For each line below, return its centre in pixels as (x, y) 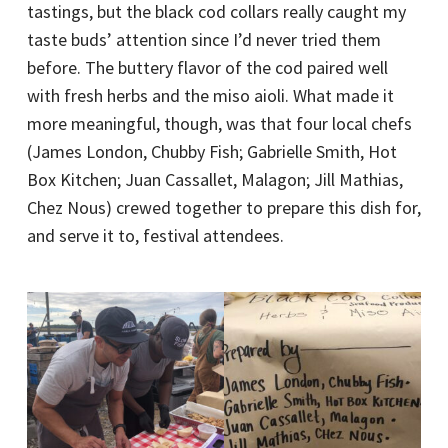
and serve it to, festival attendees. (155, 236)
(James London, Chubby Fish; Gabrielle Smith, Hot (211, 152)
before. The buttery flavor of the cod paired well (207, 68)
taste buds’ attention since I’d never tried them (203, 40)
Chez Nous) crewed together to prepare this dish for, (223, 208)
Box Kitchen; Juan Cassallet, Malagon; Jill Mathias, (214, 180)
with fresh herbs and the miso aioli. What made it (210, 96)
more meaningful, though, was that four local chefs (219, 124)
